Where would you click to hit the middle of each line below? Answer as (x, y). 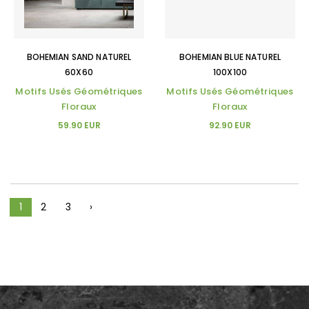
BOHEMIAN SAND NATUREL (79, 57)
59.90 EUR (79, 125)
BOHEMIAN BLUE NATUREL (230, 57)
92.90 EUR (230, 125)
